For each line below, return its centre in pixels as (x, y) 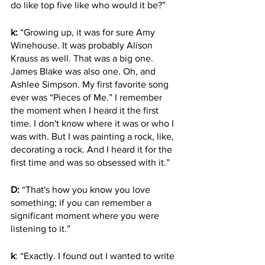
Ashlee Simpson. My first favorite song (91, 84)
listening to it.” (41, 229)
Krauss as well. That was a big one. (83, 58)
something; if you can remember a (82, 203)
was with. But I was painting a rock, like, (93, 136)
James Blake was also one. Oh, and (84, 71)
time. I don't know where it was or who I (93, 123)
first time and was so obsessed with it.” (90, 162)
